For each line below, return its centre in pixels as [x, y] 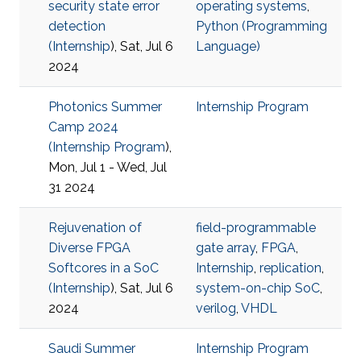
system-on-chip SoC [258, 288]
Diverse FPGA [89, 248]
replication [290, 268]
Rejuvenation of [95, 228]
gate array [226, 248]
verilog [216, 308]
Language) [228, 46]
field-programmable [256, 228]
